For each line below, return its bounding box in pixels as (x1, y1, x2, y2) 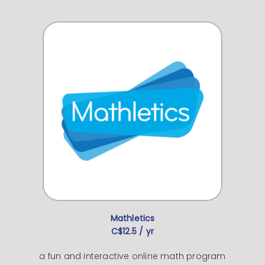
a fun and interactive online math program (39, 250, 226, 262)
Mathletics (110, 212, 155, 224)
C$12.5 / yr (111, 225, 154, 237)
